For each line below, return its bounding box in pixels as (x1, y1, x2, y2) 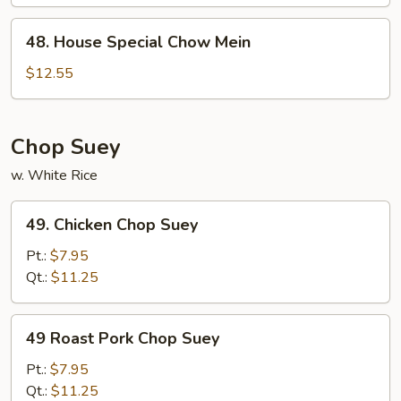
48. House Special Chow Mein (26, 31, 251, 53)
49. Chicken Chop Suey (26, 214, 198, 235)
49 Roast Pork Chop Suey (26, 328, 219, 349)
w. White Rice (11, 166, 98, 185)
